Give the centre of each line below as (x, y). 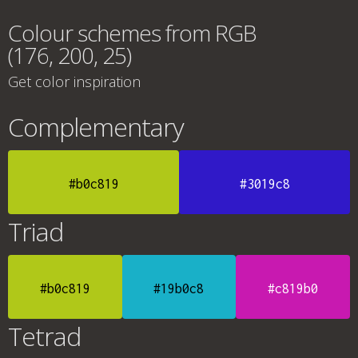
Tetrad (44, 336)
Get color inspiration (74, 82)
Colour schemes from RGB (132, 33)
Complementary (96, 127)
